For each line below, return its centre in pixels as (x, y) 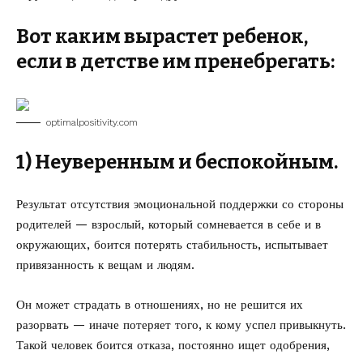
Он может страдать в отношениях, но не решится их (160, 305)
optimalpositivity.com (92, 122)
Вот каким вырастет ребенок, (162, 36)
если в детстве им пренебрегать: (175, 62)
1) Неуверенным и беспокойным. (177, 162)
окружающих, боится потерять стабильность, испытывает (172, 245)
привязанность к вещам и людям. (105, 265)
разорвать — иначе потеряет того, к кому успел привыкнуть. (181, 325)
